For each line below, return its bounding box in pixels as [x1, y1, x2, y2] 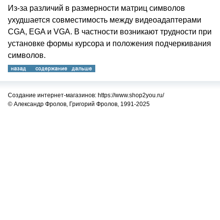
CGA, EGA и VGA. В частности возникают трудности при [8, 27, 212, 36]
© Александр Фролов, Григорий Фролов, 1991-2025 [8, 101, 150, 108]
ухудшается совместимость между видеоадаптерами [8, 16, 201, 24]
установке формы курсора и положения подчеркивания [8, 39, 211, 48]
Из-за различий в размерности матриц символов [8, 4, 185, 12]
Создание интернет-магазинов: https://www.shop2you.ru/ [8, 92, 164, 99]
